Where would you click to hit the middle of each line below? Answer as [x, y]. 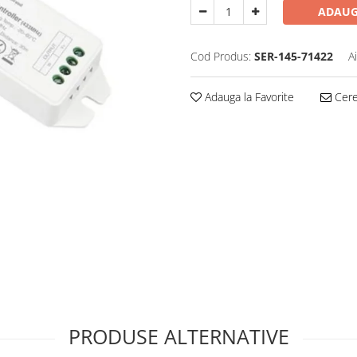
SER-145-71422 [294, 56]
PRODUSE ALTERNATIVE [178, 336]
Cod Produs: [221, 56]
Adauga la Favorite [248, 97]
